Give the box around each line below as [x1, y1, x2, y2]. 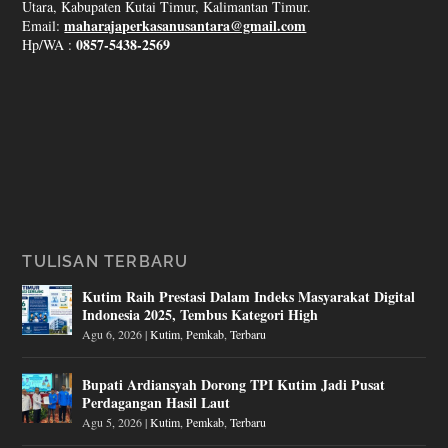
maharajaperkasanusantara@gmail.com [64, 14, 307, 36]
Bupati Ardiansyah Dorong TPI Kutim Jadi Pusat [82, 373, 386, 395]
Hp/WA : [22, 34, 77, 54]
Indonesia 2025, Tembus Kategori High [82, 303, 319, 325]
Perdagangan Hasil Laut [82, 391, 231, 413]
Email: [22, 15, 65, 35]
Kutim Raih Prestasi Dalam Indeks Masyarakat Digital [82, 285, 416, 307]
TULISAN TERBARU [22, 251, 189, 271]
